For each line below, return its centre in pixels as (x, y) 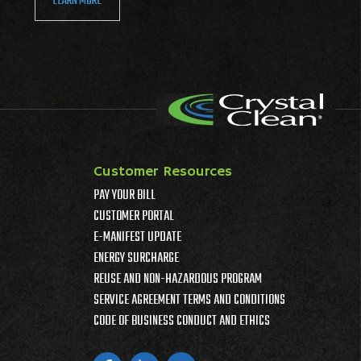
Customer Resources (163, 171)
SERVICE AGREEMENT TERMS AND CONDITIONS (189, 300)
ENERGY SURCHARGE (136, 258)
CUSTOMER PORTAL (134, 216)
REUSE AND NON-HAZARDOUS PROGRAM (178, 279)
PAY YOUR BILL (124, 195)
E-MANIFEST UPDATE (137, 237)
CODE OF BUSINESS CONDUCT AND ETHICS (182, 321)
